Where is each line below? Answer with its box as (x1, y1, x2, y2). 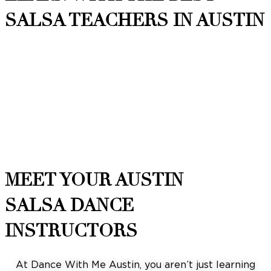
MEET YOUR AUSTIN (5, 169, 183, 191)
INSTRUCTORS (5, 220, 137, 242)
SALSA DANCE (5, 194, 134, 217)
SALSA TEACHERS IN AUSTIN (5, 9, 264, 31)
